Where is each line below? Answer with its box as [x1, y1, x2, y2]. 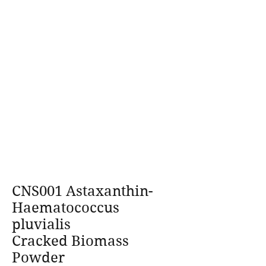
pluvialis [12, 216, 71, 233]
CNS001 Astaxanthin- [12, 183, 153, 199]
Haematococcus [12, 199, 119, 216]
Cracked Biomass [12, 233, 129, 249]
